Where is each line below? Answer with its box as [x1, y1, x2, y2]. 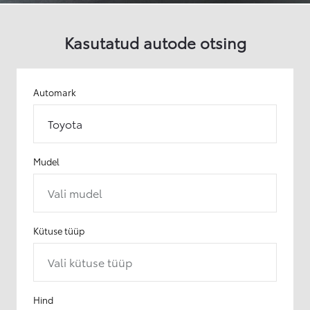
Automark [33, 85, 76, 98]
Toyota [48, 115, 82, 131]
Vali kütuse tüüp [48, 253, 132, 270]
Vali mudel [48, 184, 102, 201]
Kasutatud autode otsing [64, 30, 246, 53]
